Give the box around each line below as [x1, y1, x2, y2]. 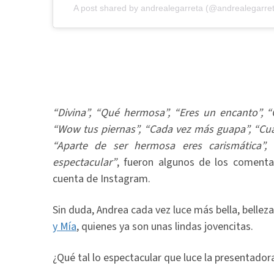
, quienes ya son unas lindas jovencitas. [76, 218, 253, 234]
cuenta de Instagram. [53, 171, 150, 187]
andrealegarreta [141, 2, 203, 13]
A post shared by [73, 2, 141, 13]
